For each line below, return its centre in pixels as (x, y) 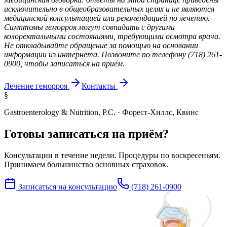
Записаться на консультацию (68, 187)
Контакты (99, 86)
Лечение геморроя (36, 86)
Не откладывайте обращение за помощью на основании (101, 46)
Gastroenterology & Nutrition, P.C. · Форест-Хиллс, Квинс (101, 112)
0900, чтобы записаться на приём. (64, 64)
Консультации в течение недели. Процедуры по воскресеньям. (112, 156)
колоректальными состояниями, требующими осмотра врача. (112, 36)
